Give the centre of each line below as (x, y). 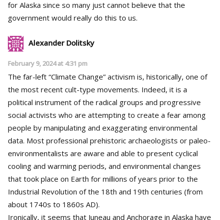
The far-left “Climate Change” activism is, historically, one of (108, 76)
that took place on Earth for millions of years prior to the (103, 179)
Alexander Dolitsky (61, 42)
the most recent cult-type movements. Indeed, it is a (97, 89)
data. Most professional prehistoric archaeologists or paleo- (109, 140)
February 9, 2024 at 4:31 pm (48, 63)
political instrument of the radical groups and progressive (104, 102)
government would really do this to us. (73, 17)
